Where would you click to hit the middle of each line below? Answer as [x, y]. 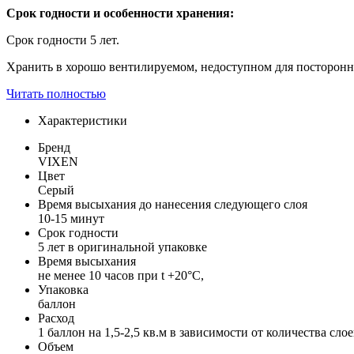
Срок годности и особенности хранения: [120, 13]
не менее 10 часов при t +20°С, [121, 275]
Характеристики [83, 120]
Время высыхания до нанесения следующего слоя [173, 204]
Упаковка [63, 289]
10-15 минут [71, 218]
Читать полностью [56, 93]
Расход [56, 318]
